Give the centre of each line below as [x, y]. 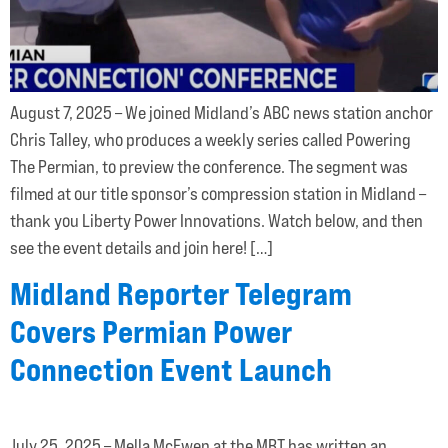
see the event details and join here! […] [141, 248]
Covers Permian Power [151, 332]
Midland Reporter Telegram [181, 294]
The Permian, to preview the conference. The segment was [209, 167]
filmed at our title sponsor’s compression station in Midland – [218, 194]
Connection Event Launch [171, 370]
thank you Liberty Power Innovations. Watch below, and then [216, 221]
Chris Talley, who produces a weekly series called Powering [210, 140]
